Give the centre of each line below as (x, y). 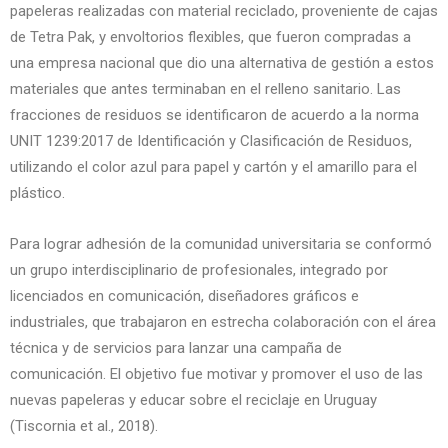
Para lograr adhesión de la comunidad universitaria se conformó (221, 244)
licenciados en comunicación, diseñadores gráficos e (184, 296)
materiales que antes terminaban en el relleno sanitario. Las (205, 89)
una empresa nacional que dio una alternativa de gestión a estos (222, 63)
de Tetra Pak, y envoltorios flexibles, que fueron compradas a (210, 37)
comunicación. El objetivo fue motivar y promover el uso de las (216, 374)
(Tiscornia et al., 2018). (84, 426)
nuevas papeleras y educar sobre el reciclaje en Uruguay (193, 400)
